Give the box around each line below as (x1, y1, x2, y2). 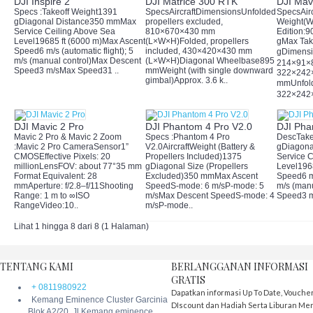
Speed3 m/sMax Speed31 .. (14, 66, 119, 75)
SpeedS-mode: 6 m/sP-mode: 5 (145, 181, 264, 191)
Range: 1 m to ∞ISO (14, 191, 89, 201)
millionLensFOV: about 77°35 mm (14, 161, 142, 171)
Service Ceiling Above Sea (14, 27, 115, 36)
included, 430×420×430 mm (145, 46, 252, 56)
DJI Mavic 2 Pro (14, 121, 84, 132)
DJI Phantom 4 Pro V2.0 (145, 121, 252, 132)
